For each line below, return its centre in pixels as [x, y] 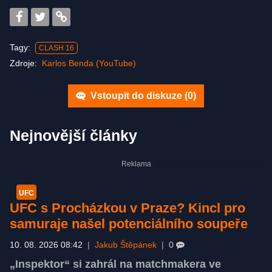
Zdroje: [26, 63]
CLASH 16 [56, 48]
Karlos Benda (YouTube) [89, 63]
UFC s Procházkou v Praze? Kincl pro [127, 208]
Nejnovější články [73, 135]
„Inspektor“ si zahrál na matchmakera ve [115, 264]
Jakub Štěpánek [126, 245]
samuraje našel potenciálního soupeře [129, 223]
